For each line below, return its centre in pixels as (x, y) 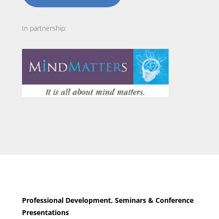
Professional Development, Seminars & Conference (108, 200)
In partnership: (44, 28)
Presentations (45, 213)
